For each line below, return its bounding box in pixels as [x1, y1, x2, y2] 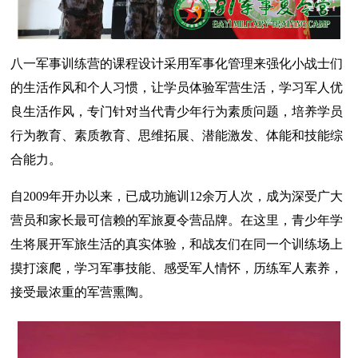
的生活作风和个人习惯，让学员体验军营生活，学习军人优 [10, 81, 344, 95]
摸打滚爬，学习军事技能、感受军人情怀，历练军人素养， [10, 261, 344, 276]
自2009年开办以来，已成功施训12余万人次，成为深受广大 [10, 189, 344, 204]
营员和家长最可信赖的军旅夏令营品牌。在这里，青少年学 [10, 213, 344, 228]
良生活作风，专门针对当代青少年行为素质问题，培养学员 [10, 105, 344, 119]
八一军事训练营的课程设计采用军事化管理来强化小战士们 [10, 57, 344, 71]
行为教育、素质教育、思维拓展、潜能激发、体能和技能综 [10, 129, 344, 143]
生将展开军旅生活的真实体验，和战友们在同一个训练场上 [10, 237, 344, 252]
